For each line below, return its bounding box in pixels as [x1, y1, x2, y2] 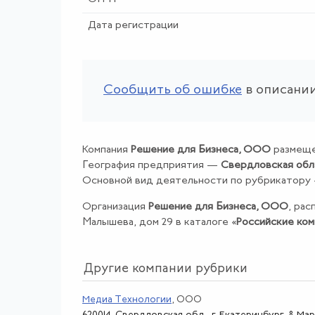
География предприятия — [82, 160, 221, 171]
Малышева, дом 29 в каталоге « [82, 217, 236, 228]
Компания [82, 144, 131, 155]
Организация [82, 201, 148, 212]
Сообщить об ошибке [103, 83, 242, 97]
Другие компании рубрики [83, 262, 247, 276]
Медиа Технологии [82, 294, 172, 305]
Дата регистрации [87, 20, 179, 31]
